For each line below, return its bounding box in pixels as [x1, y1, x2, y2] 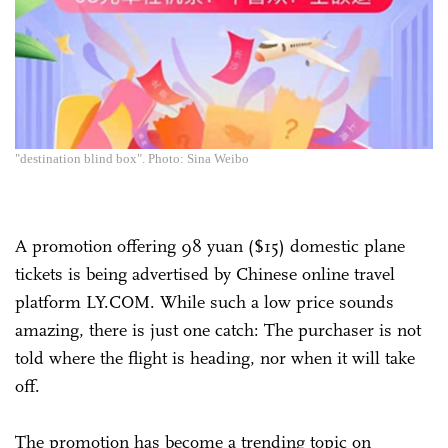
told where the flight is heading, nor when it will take [15, 346, 415, 369]
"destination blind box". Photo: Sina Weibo [15, 150, 249, 166]
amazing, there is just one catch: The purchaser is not [15, 318, 421, 341]
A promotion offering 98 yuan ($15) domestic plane [15, 234, 405, 257]
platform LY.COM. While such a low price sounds [15, 290, 394, 313]
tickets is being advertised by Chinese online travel [15, 262, 395, 285]
